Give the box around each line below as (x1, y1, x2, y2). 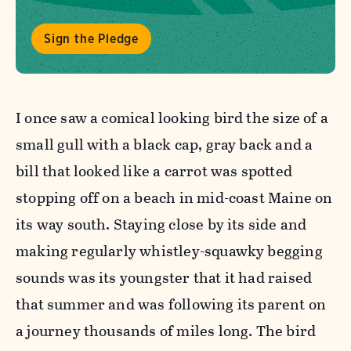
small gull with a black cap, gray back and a (16, 132, 313, 156)
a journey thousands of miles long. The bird (16, 319, 317, 342)
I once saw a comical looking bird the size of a (16, 106, 328, 129)
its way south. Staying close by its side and (16, 212, 307, 236)
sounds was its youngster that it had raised (16, 266, 313, 289)
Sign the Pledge (44, 31, 139, 46)
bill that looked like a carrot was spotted (16, 159, 292, 183)
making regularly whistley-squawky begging (16, 239, 323, 262)
